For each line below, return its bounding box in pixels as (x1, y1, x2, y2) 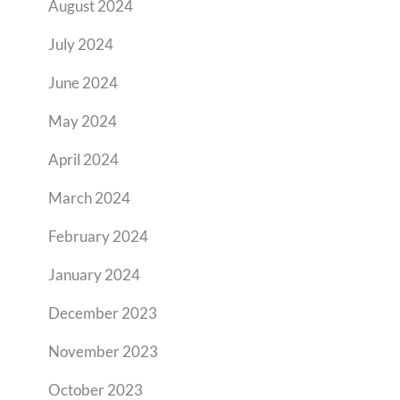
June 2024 (48, 73, 118, 92)
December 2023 (48, 304, 157, 322)
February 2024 (48, 227, 148, 246)
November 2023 (48, 342, 158, 361)
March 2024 (48, 188, 130, 207)
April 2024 (48, 150, 119, 169)
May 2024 (48, 112, 117, 130)
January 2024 (48, 265, 140, 284)
